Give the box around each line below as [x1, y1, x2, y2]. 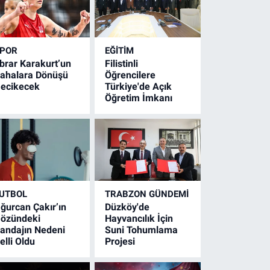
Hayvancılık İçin [105, 212, 174, 224]
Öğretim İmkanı [105, 92, 173, 104]
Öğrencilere [105, 69, 156, 81]
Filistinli [105, 57, 139, 69]
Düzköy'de [105, 201, 150, 213]
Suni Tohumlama [105, 224, 178, 236]
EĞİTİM [105, 45, 134, 56]
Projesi [105, 235, 136, 247]
